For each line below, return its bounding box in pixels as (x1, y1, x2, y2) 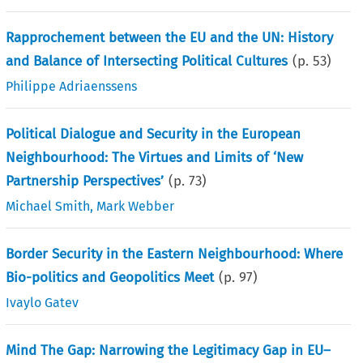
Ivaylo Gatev (6, 294, 79, 310)
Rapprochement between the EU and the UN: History (6, 28, 334, 46)
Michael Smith (6, 198, 91, 214)
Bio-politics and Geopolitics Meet (6, 268, 215, 286)
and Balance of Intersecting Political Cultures (6, 52, 288, 70)
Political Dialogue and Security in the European (6, 125, 301, 143)
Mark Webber (96, 198, 175, 214)
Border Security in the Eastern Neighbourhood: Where (6, 245, 344, 263)
